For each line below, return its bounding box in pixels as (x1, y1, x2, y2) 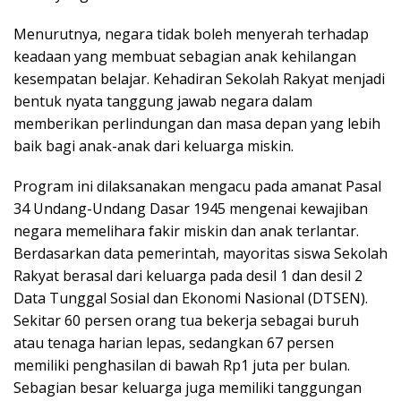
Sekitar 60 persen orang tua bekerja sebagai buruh (13, 311, 359, 330)
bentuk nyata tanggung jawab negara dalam (13, 91, 312, 111)
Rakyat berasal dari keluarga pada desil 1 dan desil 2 (13, 266, 363, 286)
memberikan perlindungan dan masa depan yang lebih (13, 114, 380, 133)
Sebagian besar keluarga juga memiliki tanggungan (13, 378, 362, 397)
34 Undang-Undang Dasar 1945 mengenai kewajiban (13, 199, 368, 218)
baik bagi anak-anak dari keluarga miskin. (13, 136, 294, 156)
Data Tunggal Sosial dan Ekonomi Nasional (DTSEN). (13, 288, 368, 308)
